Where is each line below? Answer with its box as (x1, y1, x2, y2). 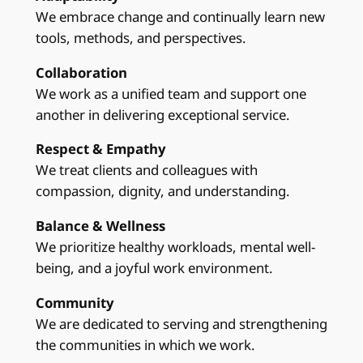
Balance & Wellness (35, 216, 165, 236)
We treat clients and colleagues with (35, 160, 258, 180)
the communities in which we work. (35, 335, 255, 354)
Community (35, 293, 114, 312)
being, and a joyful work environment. (35, 258, 273, 278)
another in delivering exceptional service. (35, 105, 290, 124)
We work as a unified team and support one (35, 83, 306, 103)
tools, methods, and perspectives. (35, 28, 246, 47)
